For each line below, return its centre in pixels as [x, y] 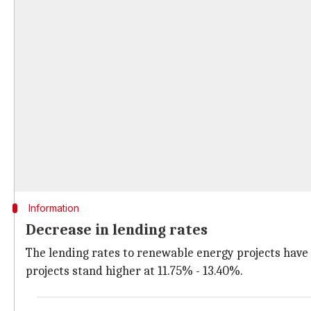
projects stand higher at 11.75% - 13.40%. [134, 271]
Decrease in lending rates [117, 230]
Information [53, 208]
